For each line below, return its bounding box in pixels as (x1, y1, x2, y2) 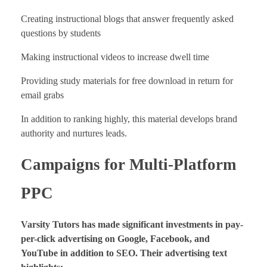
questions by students (21, 28, 101, 39)
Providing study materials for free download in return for (21, 76, 233, 86)
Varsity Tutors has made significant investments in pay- (21, 219, 243, 229)
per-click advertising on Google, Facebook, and (21, 233, 210, 244)
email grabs (21, 90, 64, 101)
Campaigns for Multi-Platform (21, 156, 236, 174)
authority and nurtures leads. (21, 128, 127, 139)
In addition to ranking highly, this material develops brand (21, 114, 237, 125)
